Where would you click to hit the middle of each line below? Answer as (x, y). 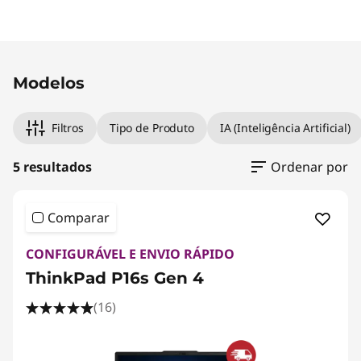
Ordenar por (309, 166)
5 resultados (52, 166)
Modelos (49, 83)
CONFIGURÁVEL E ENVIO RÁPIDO (130, 253)
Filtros (67, 127)
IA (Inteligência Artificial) (285, 127)
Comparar (79, 217)
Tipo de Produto (151, 127)
